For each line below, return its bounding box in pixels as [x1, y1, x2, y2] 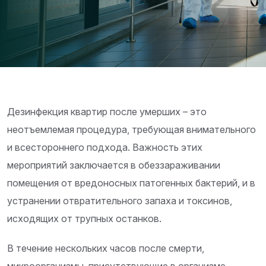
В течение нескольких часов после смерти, [7, 242, 204, 255]
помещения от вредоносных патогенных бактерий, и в [7, 177, 255, 189]
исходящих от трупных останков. [7, 213, 161, 225]
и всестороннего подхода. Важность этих [7, 141, 202, 154]
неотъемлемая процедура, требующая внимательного [7, 123, 256, 136]
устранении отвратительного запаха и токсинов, [7, 195, 232, 207]
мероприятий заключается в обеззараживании [7, 159, 220, 172]
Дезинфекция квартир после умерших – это [7, 106, 207, 118]
